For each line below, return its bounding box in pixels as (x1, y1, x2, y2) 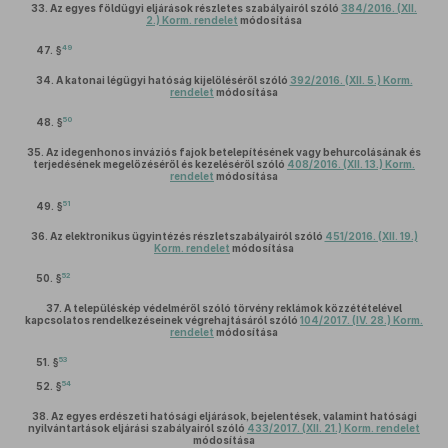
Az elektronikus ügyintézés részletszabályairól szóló (49, 230, 325, 242)
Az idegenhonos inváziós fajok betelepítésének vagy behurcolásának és (46, 146, 421, 158)
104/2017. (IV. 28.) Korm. (300, 314, 423, 326)
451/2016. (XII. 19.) (324, 230, 418, 242)
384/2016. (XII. (341, 2, 417, 14)
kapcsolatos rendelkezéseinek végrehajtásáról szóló (25, 314, 300, 326)
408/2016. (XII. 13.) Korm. (287, 158, 415, 170)
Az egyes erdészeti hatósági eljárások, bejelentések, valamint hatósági (50, 410, 417, 422)
